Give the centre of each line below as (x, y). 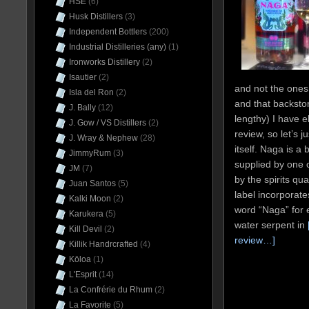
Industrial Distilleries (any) (118, 47)
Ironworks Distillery (104, 62)
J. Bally (82, 108)
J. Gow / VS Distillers (108, 123)
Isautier (83, 77)
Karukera (86, 214)
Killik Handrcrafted (103, 244)
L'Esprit (83, 275)
